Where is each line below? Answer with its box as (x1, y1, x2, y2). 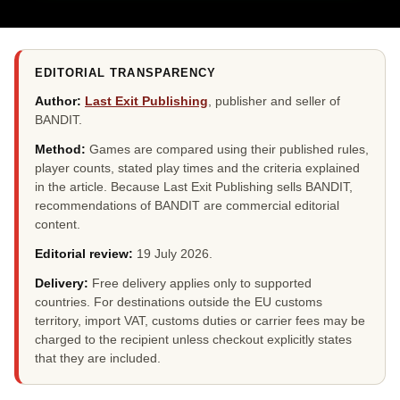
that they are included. (35, 351, 161, 365)
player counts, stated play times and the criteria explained (35, 161, 360, 175)
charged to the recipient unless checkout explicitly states (35, 332, 352, 346)
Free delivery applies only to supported (88, 276, 312, 290)
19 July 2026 (137, 246, 209, 261)
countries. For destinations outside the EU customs (35, 295, 322, 309)
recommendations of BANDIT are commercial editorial (35, 198, 339, 212)
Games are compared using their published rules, (86, 142, 369, 156)
